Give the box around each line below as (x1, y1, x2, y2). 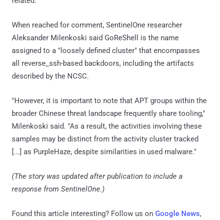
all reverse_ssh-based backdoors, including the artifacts (12, 58, 194, 68)
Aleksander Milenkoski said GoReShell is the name (12, 33, 179, 42)
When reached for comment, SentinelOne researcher (12, 20, 182, 29)
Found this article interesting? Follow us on (12, 209, 155, 218)
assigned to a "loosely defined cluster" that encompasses (12, 46, 200, 55)
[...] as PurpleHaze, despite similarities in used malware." (12, 147, 196, 156)
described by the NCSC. (12, 71, 89, 81)
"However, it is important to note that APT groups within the (12, 96, 207, 105)
